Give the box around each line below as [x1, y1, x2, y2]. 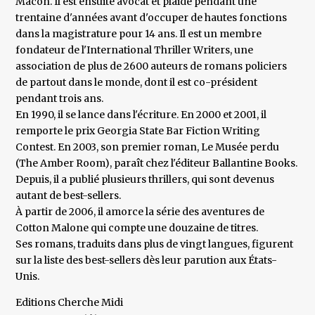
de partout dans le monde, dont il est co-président [15, 76, 258, 89]
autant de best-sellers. [15, 189, 122, 202]
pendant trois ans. [15, 92, 104, 105]
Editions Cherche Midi [15, 296, 124, 309]
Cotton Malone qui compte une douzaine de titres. [15, 221, 259, 235]
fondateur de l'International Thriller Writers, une [15, 44, 254, 57]
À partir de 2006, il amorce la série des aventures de [15, 205, 265, 219]
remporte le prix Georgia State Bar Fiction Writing [15, 124, 261, 138]
